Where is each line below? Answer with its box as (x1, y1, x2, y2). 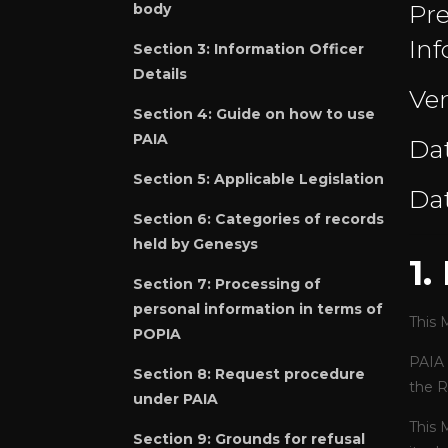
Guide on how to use (216, 105, 375, 123)
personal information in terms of (133, 300, 383, 318)
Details (133, 65, 187, 83)
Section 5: (133, 170, 210, 188)
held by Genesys (133, 235, 258, 253)
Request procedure (215, 365, 365, 383)
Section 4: (133, 105, 212, 123)
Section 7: (133, 275, 211, 293)
